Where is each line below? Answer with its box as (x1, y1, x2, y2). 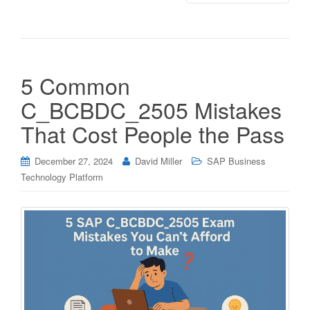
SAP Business (207, 154, 266, 167)
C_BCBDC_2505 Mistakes (21, 93, 282, 125)
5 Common (21, 69, 130, 101)
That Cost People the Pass (21, 117, 284, 149)
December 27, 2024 (35, 154, 113, 167)
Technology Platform (21, 170, 103, 183)
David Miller (135, 154, 182, 167)
